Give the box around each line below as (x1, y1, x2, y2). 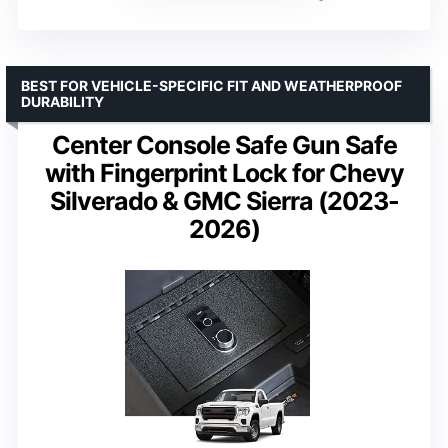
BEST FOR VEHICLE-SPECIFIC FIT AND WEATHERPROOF (21, 76, 402, 94)
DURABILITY (21, 92, 104, 110)
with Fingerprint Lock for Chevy (44, 157, 404, 188)
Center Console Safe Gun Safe (51, 129, 397, 160)
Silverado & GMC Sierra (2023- (49, 185, 399, 216)
